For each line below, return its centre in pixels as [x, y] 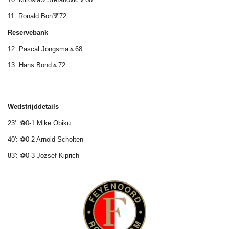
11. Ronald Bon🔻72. [38, 16]
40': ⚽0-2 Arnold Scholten [45, 139]
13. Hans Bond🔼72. [38, 65]
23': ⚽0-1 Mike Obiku [39, 123]
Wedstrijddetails [33, 106]
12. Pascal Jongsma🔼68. [46, 49]
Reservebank [28, 32]
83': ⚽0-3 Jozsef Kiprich [43, 155]
